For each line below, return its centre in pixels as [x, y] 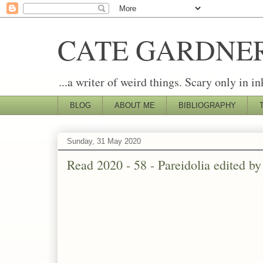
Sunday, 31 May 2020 [104, 141]
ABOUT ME [134, 105]
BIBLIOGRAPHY [207, 105]
